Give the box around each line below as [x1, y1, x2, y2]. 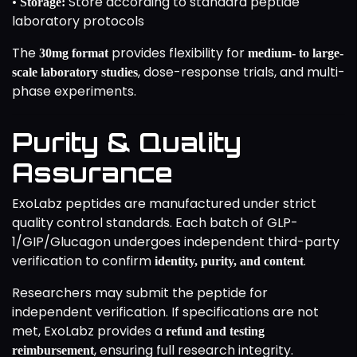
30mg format [39, 45, 108, 60]
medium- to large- [248, 45, 343, 60]
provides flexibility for [108, 43, 248, 62]
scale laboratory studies [12, 65, 138, 79]
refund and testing [166, 324, 265, 338]
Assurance [12, 156, 173, 189]
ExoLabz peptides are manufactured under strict [12, 194, 316, 213]
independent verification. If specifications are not [12, 302, 319, 321]
